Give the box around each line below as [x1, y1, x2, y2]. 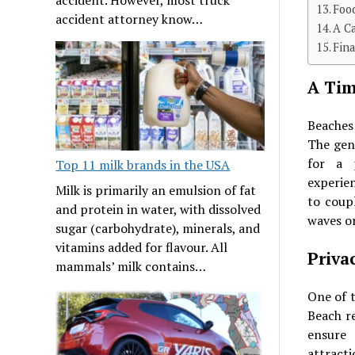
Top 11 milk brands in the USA [55, 155, 231, 174]
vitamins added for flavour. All [55, 238, 228, 256]
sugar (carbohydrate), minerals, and [55, 219, 261, 237]
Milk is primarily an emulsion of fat [55, 181, 257, 199]
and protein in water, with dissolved [55, 200, 261, 218]
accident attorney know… [55, 10, 204, 28]
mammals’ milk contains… [55, 257, 207, 275]
